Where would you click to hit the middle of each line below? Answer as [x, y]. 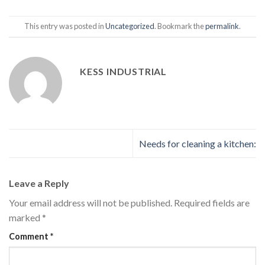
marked [25, 218]
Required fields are [212, 203]
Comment [30, 237]
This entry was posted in [65, 26]
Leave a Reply [40, 183]
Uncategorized [130, 26]
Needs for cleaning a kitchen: [198, 143]
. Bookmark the [180, 26]
